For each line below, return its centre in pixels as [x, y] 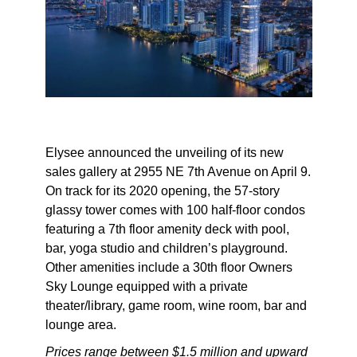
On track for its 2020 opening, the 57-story [162, 191]
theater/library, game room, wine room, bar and [176, 306]
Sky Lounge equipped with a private [146, 287]
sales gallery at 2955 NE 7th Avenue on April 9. [178, 172]
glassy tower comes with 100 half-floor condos [175, 210]
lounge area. [80, 325]
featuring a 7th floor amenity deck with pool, [167, 229]
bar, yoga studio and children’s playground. [166, 249]
